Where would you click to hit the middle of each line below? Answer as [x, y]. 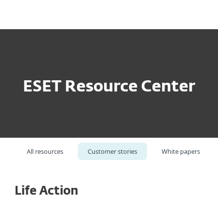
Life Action [46, 191]
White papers [181, 151]
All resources [45, 151]
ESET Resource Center [109, 87]
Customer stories [112, 151]
